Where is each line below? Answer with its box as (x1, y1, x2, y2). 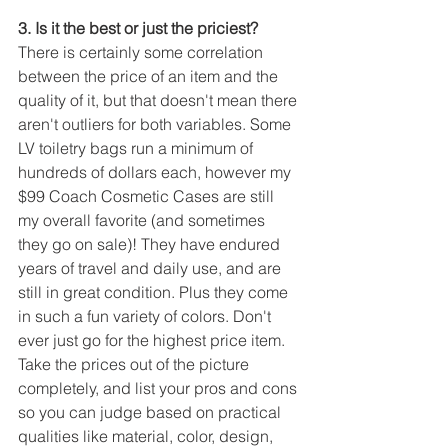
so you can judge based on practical (18, 402, 285, 423)
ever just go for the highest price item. (18, 330, 289, 351)
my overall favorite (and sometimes (18, 210, 269, 231)
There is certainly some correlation (18, 42, 267, 63)
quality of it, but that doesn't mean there (18, 90, 301, 111)
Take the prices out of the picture (18, 354, 253, 375)
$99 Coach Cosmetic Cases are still (18, 186, 278, 207)
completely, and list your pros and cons (18, 378, 301, 399)
